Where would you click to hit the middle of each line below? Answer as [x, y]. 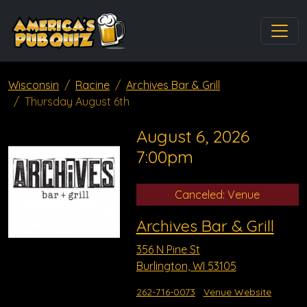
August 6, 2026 [193, 136]
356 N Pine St [168, 249]
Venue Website [237, 292]
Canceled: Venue [218, 195]
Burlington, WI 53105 [186, 266]
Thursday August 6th [77, 101]
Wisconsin [34, 85]
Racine [93, 85]
